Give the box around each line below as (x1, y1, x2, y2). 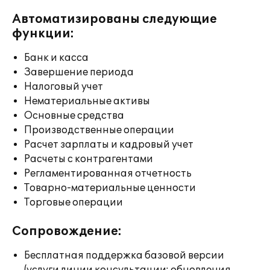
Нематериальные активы (24, 95, 150, 107)
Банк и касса (24, 52, 89, 64)
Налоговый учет (24, 81, 103, 93)
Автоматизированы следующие (12, 12, 217, 27)
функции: (12, 27, 74, 41)
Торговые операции (24, 196, 123, 209)
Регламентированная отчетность (24, 168, 192, 180)
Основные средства (24, 110, 124, 122)
